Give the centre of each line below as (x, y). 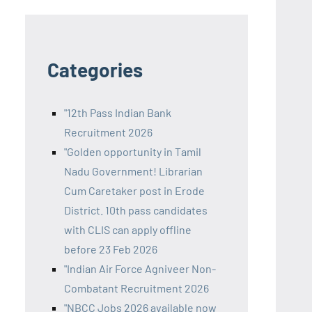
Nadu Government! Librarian (133, 171)
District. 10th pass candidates (136, 210)
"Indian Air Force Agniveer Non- (140, 269)
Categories (95, 70)
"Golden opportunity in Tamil (133, 152)
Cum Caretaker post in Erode (134, 191)
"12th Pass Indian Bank (118, 113)
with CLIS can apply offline (128, 230)
